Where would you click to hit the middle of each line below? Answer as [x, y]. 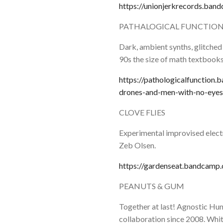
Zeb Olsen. [137, 145]
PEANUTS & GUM [152, 186]
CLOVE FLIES [142, 112]
